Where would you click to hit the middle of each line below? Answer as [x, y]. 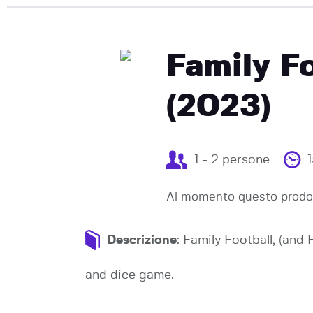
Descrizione [142, 240]
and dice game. [130, 275]
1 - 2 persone [232, 160]
